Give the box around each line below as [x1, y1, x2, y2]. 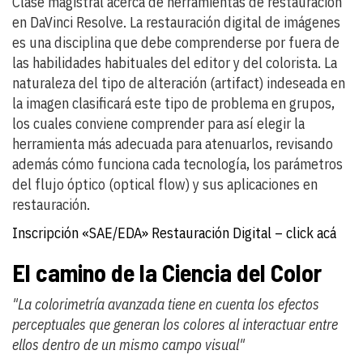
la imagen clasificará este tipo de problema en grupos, [12, 93, 335, 113]
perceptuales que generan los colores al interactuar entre [12, 314, 338, 334]
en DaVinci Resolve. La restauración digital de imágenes [12, 12, 340, 32]
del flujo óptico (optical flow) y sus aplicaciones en [12, 174, 318, 194]
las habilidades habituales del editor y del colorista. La [12, 53, 337, 72]
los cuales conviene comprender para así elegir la [12, 113, 305, 133]
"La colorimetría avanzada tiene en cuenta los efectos [12, 294, 319, 314]
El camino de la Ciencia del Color [12, 257, 322, 287]
